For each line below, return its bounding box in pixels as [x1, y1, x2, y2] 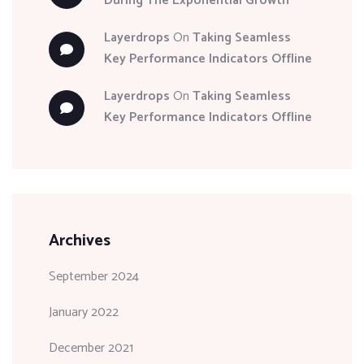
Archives [49, 227, 110, 254]
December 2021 [49, 336, 133, 359]
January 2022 [49, 301, 119, 323]
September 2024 [49, 265, 139, 288]
